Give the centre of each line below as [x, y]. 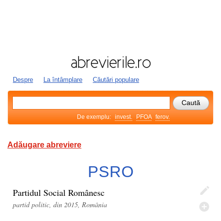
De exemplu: [95, 117]
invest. [124, 117]
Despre [23, 80]
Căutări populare [116, 80]
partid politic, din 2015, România [60, 204]
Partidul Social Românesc [59, 192]
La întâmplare [63, 80]
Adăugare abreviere [44, 145]
